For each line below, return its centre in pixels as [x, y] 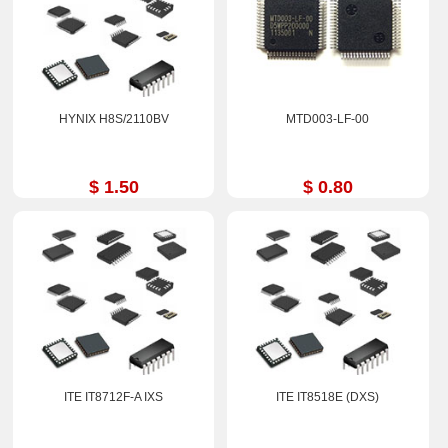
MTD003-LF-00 [328, 118]
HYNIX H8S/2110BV [113, 118]
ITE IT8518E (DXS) [328, 397]
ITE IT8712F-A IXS [114, 397]
